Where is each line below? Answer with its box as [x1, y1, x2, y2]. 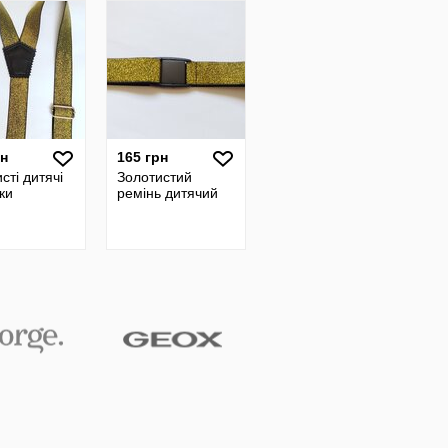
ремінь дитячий [117, 185, 218, 201]
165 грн [117, 149, 168, 165]
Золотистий [117, 169, 192, 185]
